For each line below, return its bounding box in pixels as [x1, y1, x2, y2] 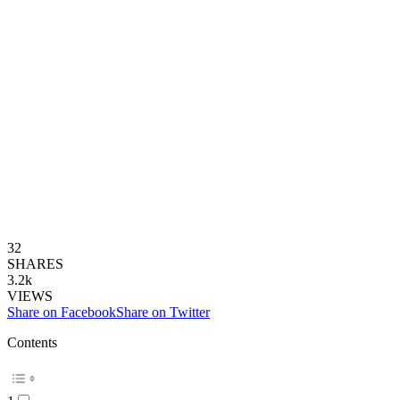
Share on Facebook [7, 304, 116, 320]
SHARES [7, 255, 63, 271]
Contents [7, 334, 57, 350]
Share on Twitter [116, 304, 210, 320]
